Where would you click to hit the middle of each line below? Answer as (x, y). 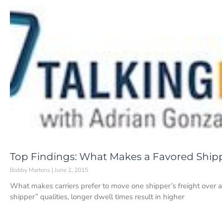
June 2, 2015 (71, 170)
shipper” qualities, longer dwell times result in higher (97, 197)
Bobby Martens (31, 170)
